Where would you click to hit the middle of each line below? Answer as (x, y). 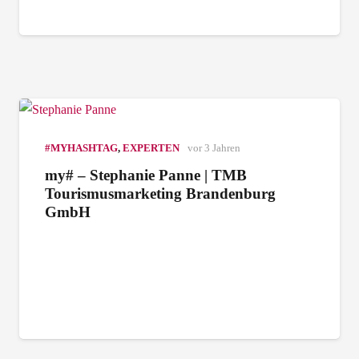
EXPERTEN (151, 149)
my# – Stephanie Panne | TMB (146, 175)
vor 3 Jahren (214, 149)
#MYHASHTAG (81, 149)
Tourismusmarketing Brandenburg (160, 194)
